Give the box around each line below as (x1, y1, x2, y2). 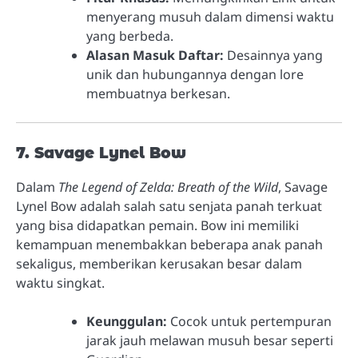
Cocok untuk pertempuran (167, 312, 332, 330)
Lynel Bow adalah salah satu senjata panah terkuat (16, 197, 322, 215)
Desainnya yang (224, 46, 323, 64)
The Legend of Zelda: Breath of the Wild (58, 177, 278, 196)
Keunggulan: (86, 312, 167, 330)
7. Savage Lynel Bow (16, 143, 186, 162)
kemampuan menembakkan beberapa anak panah (16, 235, 323, 253)
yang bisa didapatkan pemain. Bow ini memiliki (16, 216, 299, 234)
